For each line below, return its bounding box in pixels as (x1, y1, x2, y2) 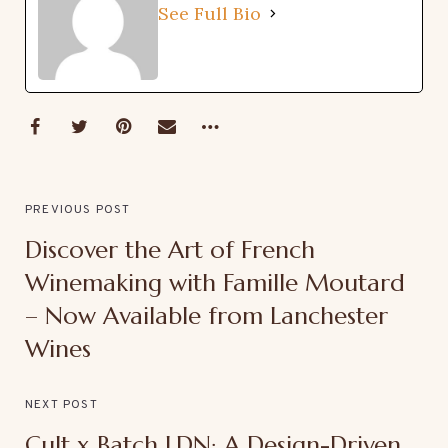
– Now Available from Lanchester (25, 300, 388, 331)
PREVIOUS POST (25, 201, 131, 218)
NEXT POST (25, 396, 98, 413)
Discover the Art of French (25, 234, 315, 265)
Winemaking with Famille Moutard (25, 267, 405, 298)
